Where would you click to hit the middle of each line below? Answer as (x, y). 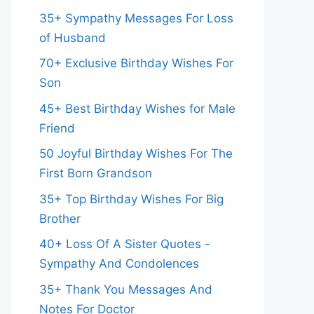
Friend (57, 128)
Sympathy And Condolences (119, 264)
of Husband (73, 37)
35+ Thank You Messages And (126, 289)
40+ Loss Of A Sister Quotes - (125, 244)
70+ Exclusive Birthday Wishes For (136, 63)
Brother (60, 218)
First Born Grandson (96, 173)
